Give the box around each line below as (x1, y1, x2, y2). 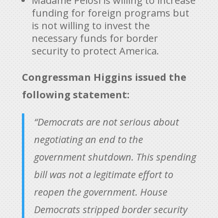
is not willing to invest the (31, 18, 150, 32)
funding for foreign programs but (31, 6, 189, 19)
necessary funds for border (31, 31, 158, 45)
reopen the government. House (34, 185, 167, 199)
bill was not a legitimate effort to (34, 167, 173, 181)
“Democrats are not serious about (34, 115, 179, 128)
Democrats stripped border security (34, 202, 187, 216)
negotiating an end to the (34, 132, 143, 146)
